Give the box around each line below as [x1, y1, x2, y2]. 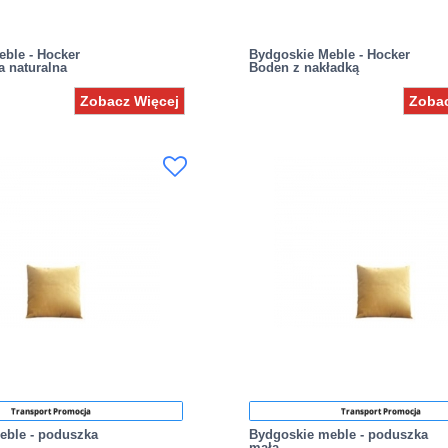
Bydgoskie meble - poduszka [248, 426, 428, 442]
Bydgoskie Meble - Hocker [248, 46, 410, 62]
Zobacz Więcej [79, 92, 179, 109]
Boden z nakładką [248, 59, 359, 75]
